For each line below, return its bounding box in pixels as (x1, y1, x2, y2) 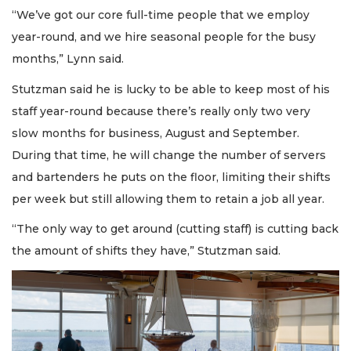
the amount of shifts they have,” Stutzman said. (12, 244, 280, 259)
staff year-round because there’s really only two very (12, 103, 310, 118)
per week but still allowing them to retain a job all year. (12, 191, 324, 206)
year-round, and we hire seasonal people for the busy (12, 30, 316, 45)
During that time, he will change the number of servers (12, 147, 326, 162)
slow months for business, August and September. (12, 125, 299, 140)
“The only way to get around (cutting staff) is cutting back (12, 222, 338, 237)
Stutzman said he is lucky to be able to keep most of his (12, 81, 330, 96)
